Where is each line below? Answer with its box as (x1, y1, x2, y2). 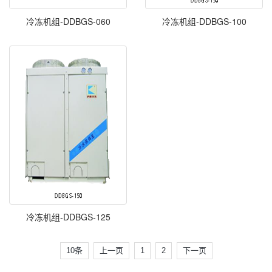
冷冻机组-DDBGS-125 (25, 211, 110, 223)
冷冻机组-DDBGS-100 (161, 15, 246, 27)
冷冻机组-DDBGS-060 (25, 15, 110, 27)
